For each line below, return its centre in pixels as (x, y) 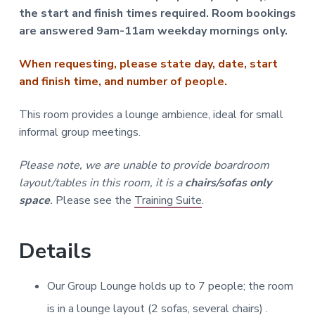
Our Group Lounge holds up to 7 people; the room (170, 286)
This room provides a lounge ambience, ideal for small (151, 114)
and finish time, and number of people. (123, 81)
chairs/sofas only (228, 182)
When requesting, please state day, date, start (148, 64)
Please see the (95, 200)
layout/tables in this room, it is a (102, 182)
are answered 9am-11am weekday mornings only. (153, 31)
